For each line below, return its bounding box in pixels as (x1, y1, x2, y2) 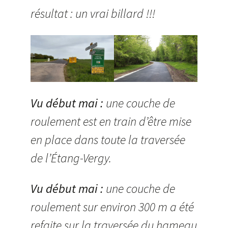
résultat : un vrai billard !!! (31, 6, 155, 22)
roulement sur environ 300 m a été (31, 199, 194, 215)
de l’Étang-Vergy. (31, 150, 111, 166)
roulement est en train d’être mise (31, 113, 191, 130)
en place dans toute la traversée (31, 132, 185, 148)
